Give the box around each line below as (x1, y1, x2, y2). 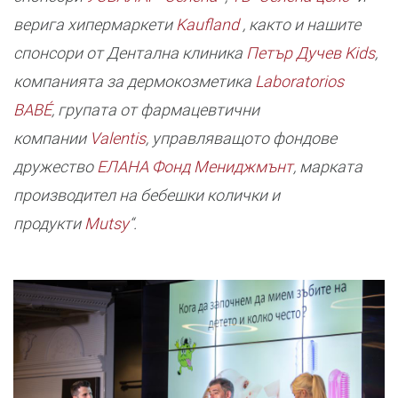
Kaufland (176, 15, 239, 34)
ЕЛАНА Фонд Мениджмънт (97, 157, 293, 176)
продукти (13, 214, 84, 233)
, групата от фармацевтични (52, 100, 259, 119)
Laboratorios (255, 72, 344, 91)
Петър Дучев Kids (246, 44, 375, 62)
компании (13, 129, 90, 147)
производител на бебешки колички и (13, 186, 280, 204)
